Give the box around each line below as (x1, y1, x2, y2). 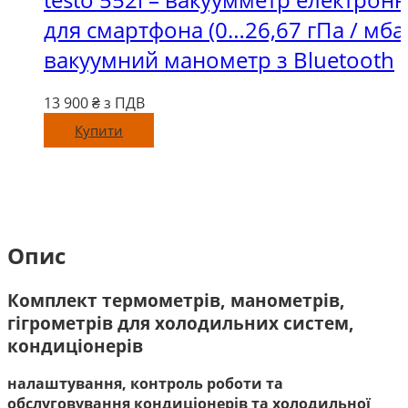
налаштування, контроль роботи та (7, 373, 283, 394)
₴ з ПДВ (92, 92, 145, 113)
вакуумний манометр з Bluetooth (44, 44, 394, 75)
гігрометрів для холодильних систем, (7, 311, 354, 334)
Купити (75, 120, 123, 139)
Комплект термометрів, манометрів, (7, 288, 345, 311)
